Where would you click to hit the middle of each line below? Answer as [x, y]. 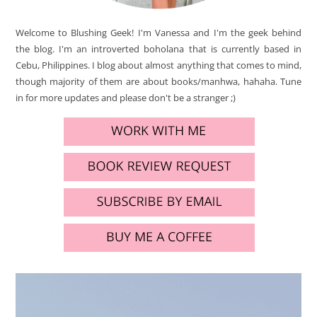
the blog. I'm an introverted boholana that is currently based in [158, 48]
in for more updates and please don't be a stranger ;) [125, 97]
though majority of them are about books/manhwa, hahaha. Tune [158, 81]
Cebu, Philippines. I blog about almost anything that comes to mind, [158, 65]
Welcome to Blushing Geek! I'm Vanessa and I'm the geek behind [158, 32]
